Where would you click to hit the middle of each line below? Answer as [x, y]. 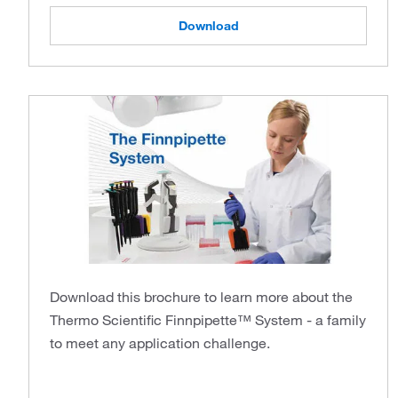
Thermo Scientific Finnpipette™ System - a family [208, 319]
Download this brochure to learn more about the [201, 296]
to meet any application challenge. [160, 342]
